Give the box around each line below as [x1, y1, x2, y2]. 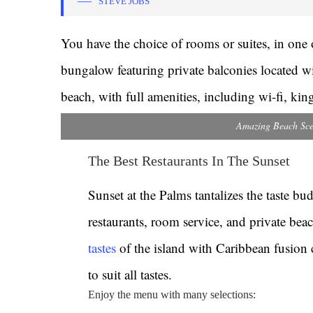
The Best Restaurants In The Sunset [88, 153, 291, 168]
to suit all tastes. [88, 265, 173, 283]
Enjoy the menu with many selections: [88, 289, 256, 300]
